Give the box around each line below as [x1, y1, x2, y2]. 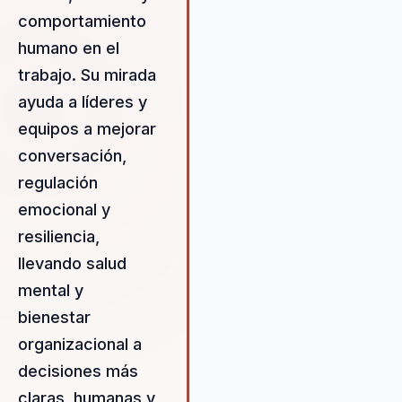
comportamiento [18, 12, 146, 31]
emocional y [18, 200, 110, 220]
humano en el [18, 39, 119, 58]
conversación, [18, 146, 127, 166]
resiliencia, [18, 227, 100, 247]
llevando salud [18, 254, 127, 274]
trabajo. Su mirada [18, 66, 156, 85]
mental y [18, 281, 83, 301]
